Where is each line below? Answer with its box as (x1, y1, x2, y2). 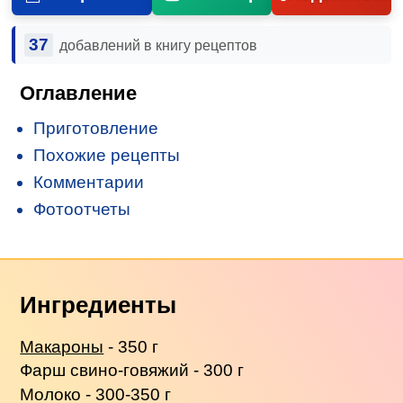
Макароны (20, 336, 104, 356)
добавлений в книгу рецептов (58, 37, 257, 53)
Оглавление (20, 81, 138, 104)
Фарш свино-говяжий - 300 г (20, 361, 245, 381)
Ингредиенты (20, 291, 177, 318)
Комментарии (33, 172, 145, 192)
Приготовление (33, 118, 159, 138)
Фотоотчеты (33, 199, 131, 219)
